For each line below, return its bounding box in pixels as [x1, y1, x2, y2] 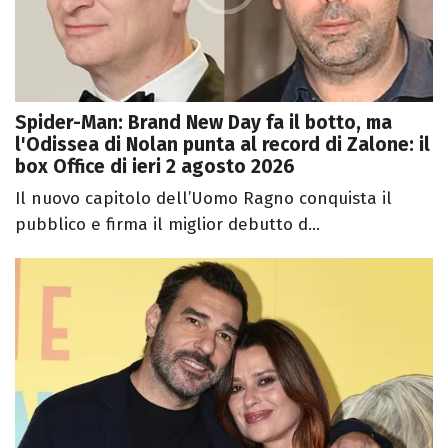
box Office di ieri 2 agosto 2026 [15, 155, 295, 179]
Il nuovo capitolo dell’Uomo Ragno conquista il [15, 188, 392, 210]
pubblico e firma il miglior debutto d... [15, 214, 320, 236]
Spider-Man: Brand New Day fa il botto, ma [15, 111, 392, 135]
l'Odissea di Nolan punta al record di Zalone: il [15, 133, 430, 157]
